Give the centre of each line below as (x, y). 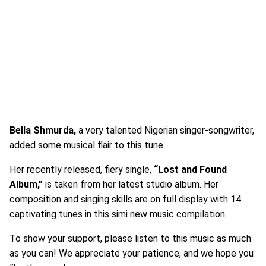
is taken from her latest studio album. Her (131, 184)
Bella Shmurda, (43, 130)
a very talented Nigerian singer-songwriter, (165, 130)
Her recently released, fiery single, (80, 170)
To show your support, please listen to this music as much (130, 238)
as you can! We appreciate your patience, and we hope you (132, 253)
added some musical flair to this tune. (87, 145)
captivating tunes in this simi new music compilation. (118, 214)
